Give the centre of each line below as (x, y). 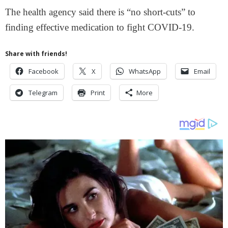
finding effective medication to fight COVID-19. (100, 27)
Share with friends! (36, 53)
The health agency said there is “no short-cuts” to (100, 12)
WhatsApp (145, 71)
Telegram (43, 92)
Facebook (44, 71)
